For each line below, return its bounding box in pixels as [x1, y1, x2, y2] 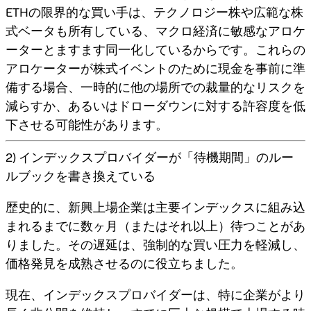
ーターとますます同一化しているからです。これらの [6, 42, 305, 57]
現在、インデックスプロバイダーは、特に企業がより [6, 287, 305, 302]
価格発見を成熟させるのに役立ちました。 [6, 255, 243, 271]
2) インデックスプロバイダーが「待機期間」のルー [6, 149, 294, 165]
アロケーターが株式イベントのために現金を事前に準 [6, 60, 305, 76]
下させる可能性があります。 [6, 117, 168, 132]
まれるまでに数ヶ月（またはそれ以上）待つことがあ [6, 218, 305, 233]
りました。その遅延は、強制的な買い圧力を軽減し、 [6, 237, 305, 252]
